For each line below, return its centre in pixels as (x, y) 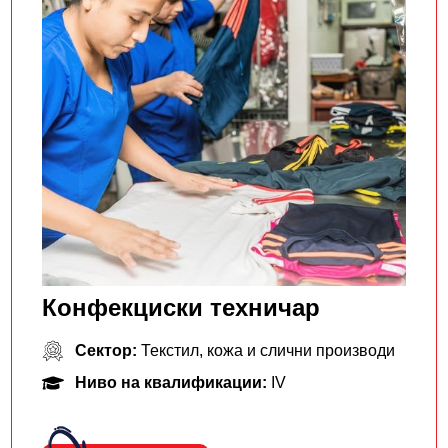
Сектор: (107, 351)
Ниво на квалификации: (172, 383)
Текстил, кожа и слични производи (267, 351)
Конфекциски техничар (181, 308)
